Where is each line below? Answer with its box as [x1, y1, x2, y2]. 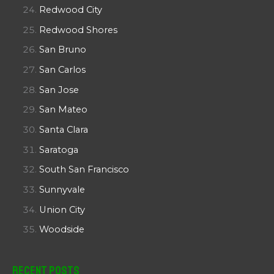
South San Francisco [39, 164, 129, 176]
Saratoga [39, 144, 78, 155]
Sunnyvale [39, 183, 85, 195]
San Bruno [39, 44, 86, 56]
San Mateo [39, 104, 87, 116]
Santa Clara [39, 124, 88, 135]
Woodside [39, 224, 84, 235]
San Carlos [39, 64, 86, 76]
